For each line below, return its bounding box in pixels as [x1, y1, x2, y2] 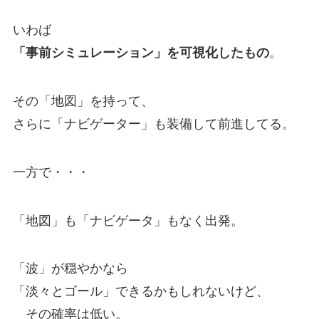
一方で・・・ [12, 164, 90, 179]
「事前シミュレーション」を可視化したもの [12, 46, 269, 61]
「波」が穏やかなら [12, 261, 128, 276]
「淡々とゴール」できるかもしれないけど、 [12, 284, 269, 299]
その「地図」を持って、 [12, 93, 154, 108]
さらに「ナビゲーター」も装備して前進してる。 [12, 116, 295, 131]
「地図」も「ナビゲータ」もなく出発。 [12, 213, 244, 228]
